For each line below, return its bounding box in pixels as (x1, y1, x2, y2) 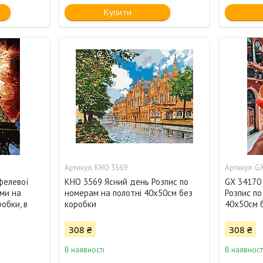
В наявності (65, 245, 105, 255)
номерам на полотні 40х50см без (65, 187, 193, 199)
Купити (103, 6, 131, 18)
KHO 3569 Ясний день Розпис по (65, 176, 189, 188)
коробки (65, 198, 97, 210)
